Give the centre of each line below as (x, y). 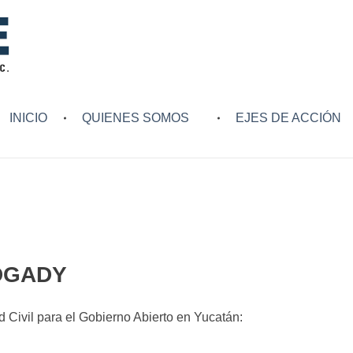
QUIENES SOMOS (136, 118)
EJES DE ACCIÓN (289, 118)
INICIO (28, 118)
